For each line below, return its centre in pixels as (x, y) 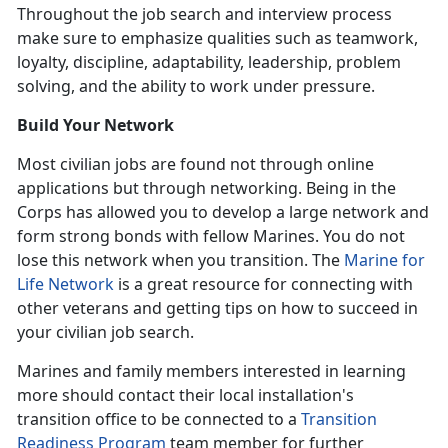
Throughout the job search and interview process (204, 14)
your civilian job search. (105, 332)
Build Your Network (95, 125)
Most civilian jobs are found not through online (195, 164)
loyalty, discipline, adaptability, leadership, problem (209, 62)
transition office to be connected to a (159, 419)
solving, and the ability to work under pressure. (196, 86)
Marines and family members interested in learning (211, 371)
